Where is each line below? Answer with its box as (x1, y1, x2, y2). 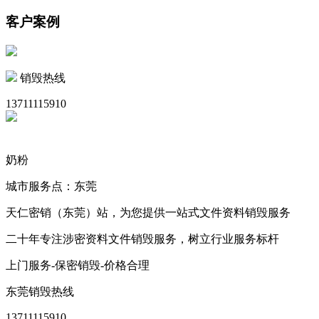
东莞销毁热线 (6, 286, 74, 298)
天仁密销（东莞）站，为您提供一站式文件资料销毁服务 (6, 206, 291, 219)
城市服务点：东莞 (6, 180, 97, 193)
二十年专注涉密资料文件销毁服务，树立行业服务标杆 (6, 233, 279, 246)
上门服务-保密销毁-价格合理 (6, 259, 150, 272)
